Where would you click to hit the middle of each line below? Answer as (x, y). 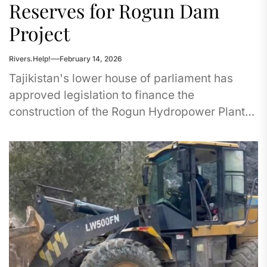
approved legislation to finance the (102, 95)
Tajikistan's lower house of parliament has (121, 78)
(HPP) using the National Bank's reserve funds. (133, 128)
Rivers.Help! (30, 59)
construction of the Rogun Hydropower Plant (127, 112)
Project (39, 33)
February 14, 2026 (91, 59)
